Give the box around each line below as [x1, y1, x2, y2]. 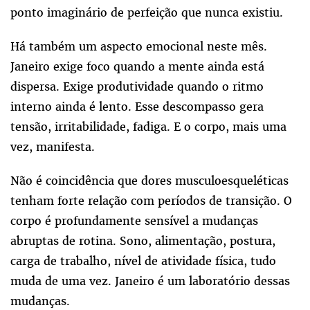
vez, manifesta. [10, 138, 95, 154]
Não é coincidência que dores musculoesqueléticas [10, 172, 289, 188]
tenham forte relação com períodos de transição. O [10, 192, 292, 208]
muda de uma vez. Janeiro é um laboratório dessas [10, 273, 290, 289]
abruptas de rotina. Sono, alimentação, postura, [10, 232, 275, 248]
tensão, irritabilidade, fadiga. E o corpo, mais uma [10, 118, 286, 134]
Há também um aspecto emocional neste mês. [10, 38, 267, 54]
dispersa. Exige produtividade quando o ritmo [10, 78, 264, 94]
